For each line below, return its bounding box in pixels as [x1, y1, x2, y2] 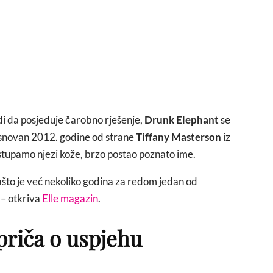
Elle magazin [42, 192, 98, 205]
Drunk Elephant [144, 113, 219, 126]
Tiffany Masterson [136, 130, 221, 143]
